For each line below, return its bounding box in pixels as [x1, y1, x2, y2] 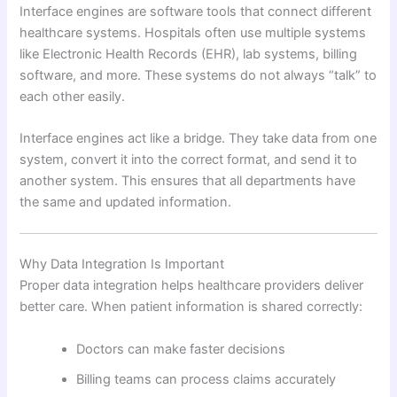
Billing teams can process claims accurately [76, 370, 337, 387]
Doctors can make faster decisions [76, 340, 286, 357]
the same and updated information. [19, 194, 232, 211]
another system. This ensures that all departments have [19, 173, 356, 190]
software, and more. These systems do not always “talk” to [19, 66, 378, 83]
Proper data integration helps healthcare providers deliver [19, 277, 364, 294]
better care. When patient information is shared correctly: [19, 299, 363, 315]
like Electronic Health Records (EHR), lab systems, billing [19, 45, 358, 62]
